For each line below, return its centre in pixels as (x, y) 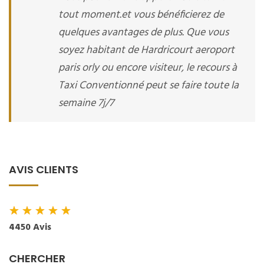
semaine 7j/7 (86, 103)
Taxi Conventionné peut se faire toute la (148, 86)
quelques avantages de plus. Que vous (143, 33)
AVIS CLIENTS (44, 169)
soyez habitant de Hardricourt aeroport (146, 50)
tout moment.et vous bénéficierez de (141, 15)
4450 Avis (30, 227)
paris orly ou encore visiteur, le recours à (148, 68)
